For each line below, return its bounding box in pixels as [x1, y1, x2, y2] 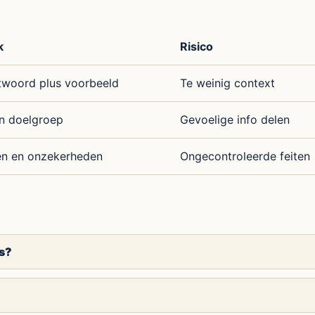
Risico [179, 39, 213, 53]
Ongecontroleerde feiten [179, 149, 310, 163]
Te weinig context [179, 76, 275, 90]
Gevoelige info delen [179, 112, 290, 127]
